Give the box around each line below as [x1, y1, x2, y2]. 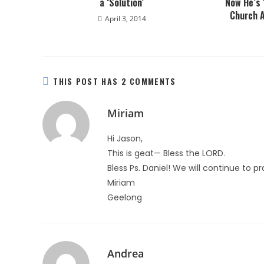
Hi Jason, [107, 133, 143, 144]
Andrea [107, 246, 144, 260]
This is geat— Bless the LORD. [107, 147, 225, 159]
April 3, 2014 [104, 14, 146, 24]
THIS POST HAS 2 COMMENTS [53, 75, 176, 87]
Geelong [107, 192, 142, 203]
